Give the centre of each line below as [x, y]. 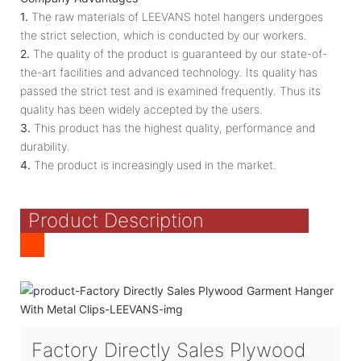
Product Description [116, 220]
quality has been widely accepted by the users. [141, 109]
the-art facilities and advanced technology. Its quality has [169, 72]
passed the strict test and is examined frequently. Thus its [170, 90]
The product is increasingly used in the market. [154, 164]
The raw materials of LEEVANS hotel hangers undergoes [176, 16]
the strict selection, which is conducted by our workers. [164, 35]
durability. [45, 146]
